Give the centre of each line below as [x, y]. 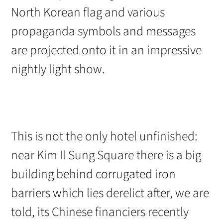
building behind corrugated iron [94, 174]
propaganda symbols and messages [104, 31]
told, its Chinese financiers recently [100, 212]
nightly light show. [58, 69]
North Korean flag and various [88, 12]
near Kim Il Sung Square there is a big [106, 155]
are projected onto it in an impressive [107, 50]
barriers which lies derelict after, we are [110, 193]
